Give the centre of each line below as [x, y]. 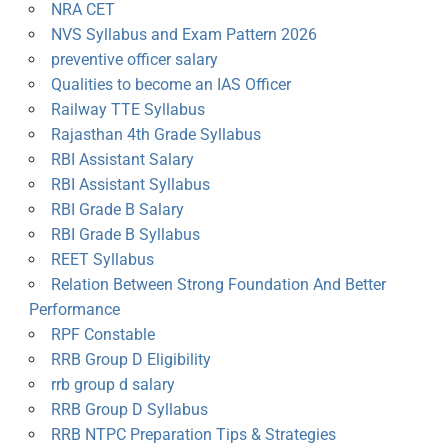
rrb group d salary [112, 385]
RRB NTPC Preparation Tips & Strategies [193, 435]
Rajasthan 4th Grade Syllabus [155, 135]
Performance [74, 310]
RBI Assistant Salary [122, 160]
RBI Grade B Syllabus [125, 235]
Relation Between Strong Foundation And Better [218, 285]
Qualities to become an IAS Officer [170, 85]
